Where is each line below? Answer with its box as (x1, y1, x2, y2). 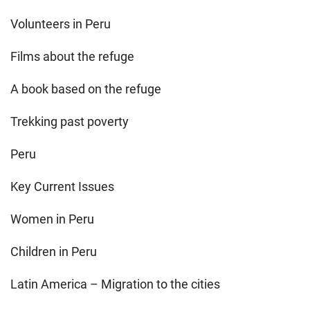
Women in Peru (10, 211, 94, 226)
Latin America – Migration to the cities (10, 276, 220, 291)
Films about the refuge (10, 48, 134, 64)
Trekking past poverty (10, 113, 129, 129)
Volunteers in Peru (10, 16, 111, 31)
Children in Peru (10, 244, 97, 259)
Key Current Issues (10, 179, 114, 194)
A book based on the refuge (10, 81, 161, 96)
